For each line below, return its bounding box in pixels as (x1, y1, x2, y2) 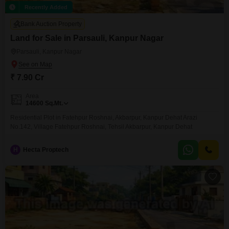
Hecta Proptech (23, 146, 68, 153)
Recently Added (25, 4, 67, 10)
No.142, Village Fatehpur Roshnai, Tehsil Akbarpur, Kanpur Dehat (10, 123, 192, 130)
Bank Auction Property (20, 20, 82, 28)
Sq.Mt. (45, 100, 63, 107)
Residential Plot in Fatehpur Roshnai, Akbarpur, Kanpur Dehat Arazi (10, 114, 197, 121)
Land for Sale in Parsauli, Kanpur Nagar (10, 34, 164, 42)
